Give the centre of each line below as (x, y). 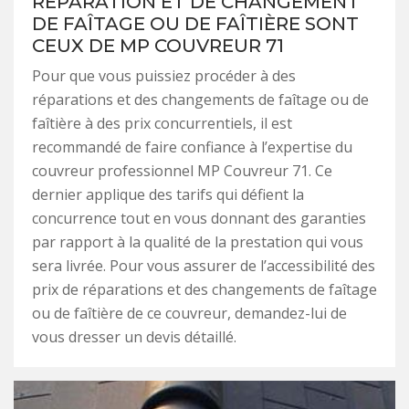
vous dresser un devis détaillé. (134, 336)
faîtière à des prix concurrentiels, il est (162, 123)
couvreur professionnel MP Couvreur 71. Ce (182, 170)
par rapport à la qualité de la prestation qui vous (198, 241)
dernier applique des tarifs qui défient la (168, 194)
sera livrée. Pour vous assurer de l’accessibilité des (204, 265)
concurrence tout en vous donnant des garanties (199, 218)
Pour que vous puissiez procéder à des (164, 75)
